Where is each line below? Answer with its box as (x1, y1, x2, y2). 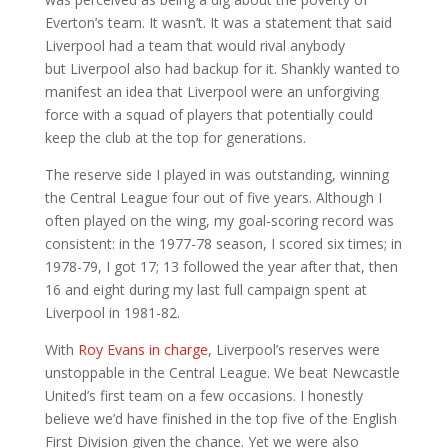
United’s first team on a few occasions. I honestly (44, 386, 363, 405)
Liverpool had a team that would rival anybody (44, 36, 345, 55)
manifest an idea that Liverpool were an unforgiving (44, 82, 379, 101)
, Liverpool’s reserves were (207, 340, 380, 359)
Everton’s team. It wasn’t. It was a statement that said (44, 13, 392, 32)
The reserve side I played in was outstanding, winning (44, 165, 389, 184)
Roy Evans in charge (77, 340, 208, 359)
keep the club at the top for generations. (44, 128, 306, 147)
